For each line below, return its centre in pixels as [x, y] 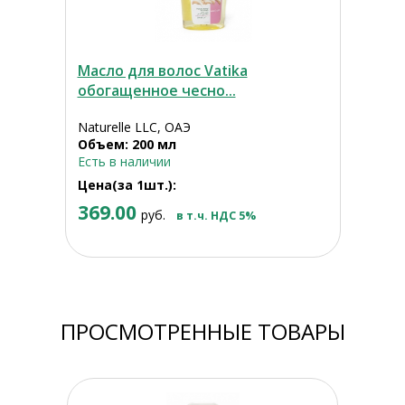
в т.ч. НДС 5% [216, 216]
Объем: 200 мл [127, 145]
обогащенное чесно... [156, 91]
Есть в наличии [124, 162]
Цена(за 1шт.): [127, 185]
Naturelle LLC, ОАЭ [134, 127]
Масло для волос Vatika [162, 71]
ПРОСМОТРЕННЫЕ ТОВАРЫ [202, 332]
